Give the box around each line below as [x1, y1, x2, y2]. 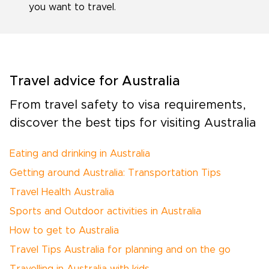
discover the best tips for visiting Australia [10, 117, 256, 129]
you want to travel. [29, 2, 116, 12]
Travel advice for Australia [10, 75, 180, 88]
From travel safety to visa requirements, [10, 99, 246, 111]
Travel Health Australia [10, 187, 114, 197]
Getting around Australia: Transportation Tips [10, 168, 221, 178]
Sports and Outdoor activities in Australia [10, 207, 201, 216]
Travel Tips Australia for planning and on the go [10, 245, 231, 255]
